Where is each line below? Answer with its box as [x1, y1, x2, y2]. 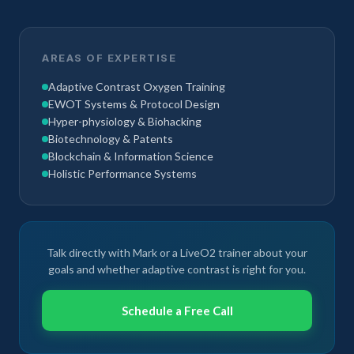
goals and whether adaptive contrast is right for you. [48, 262, 306, 276]
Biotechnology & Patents [48, 132, 173, 145]
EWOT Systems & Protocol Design [48, 97, 220, 111]
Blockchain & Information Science [48, 149, 213, 163]
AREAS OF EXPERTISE [42, 51, 176, 64]
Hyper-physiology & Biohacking [48, 115, 201, 128]
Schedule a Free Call [121, 303, 233, 318]
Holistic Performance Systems [48, 167, 197, 180]
